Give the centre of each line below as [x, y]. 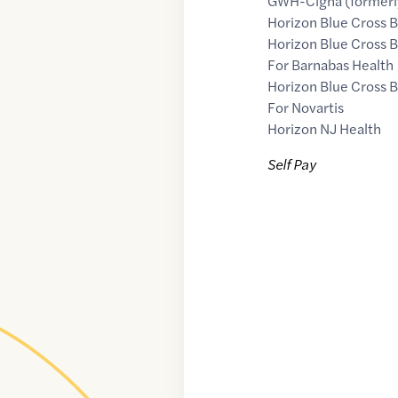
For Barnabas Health [331, 65]
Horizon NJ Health [325, 129]
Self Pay [292, 164]
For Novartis [306, 107]
